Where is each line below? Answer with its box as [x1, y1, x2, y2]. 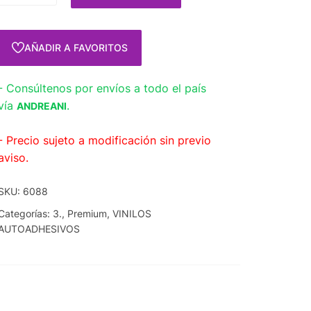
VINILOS [112, 207, 152, 219]
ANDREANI [17, 99, 67, 112]
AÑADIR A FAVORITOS [24, 41, 128, 53]
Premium [67, 207, 108, 219]
